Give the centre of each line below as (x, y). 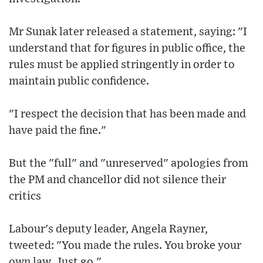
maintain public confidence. (79, 82)
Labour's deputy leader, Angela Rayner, (108, 230)
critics (25, 197)
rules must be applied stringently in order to (122, 65)
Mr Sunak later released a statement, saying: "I (128, 32)
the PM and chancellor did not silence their (117, 180)
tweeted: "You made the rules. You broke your (125, 246)
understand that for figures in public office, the (127, 49)
